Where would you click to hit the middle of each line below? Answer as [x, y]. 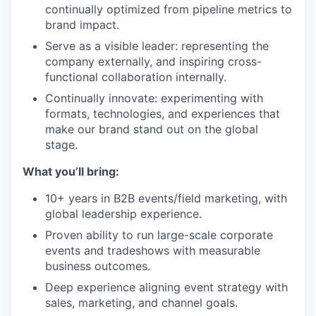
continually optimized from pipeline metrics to [169, 9]
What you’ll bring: [71, 171]
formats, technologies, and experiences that [163, 114]
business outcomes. [98, 266]
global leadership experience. [123, 214]
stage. [61, 145]
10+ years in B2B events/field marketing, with [166, 198]
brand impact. [82, 25]
